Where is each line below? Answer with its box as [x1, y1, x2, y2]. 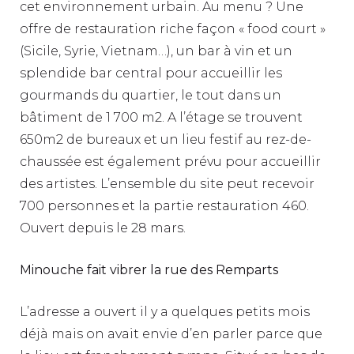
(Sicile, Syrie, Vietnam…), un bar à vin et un [20, 43, 292, 58]
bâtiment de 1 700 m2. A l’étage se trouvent [20, 109, 303, 125]
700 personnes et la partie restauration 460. [20, 198, 309, 213]
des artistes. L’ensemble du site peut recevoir [20, 175, 314, 191]
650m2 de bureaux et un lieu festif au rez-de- [20, 131, 311, 147]
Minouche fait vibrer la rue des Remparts [20, 262, 278, 277]
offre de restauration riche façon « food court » [20, 21, 326, 36]
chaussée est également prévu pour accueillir [20, 153, 321, 169]
